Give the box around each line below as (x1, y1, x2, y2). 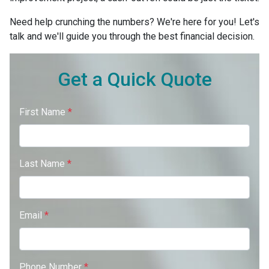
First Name (19, 106, 68, 118)
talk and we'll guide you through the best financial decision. (10, 31, 255, 42)
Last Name (19, 158, 67, 169)
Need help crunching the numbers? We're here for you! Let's (10, 16, 259, 28)
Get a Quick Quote (57, 68, 212, 91)
